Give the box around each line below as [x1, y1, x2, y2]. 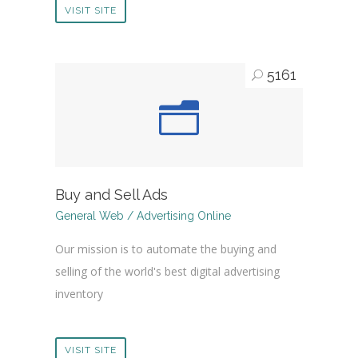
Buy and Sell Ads [55, 186, 168, 204]
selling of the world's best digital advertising [55, 264, 280, 280]
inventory [55, 286, 103, 302]
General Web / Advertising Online [55, 209, 231, 223]
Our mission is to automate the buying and [55, 241, 276, 257]
